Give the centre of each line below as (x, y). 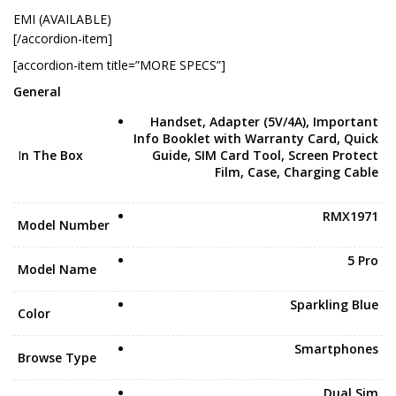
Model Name (57, 269)
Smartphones (336, 349)
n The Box (52, 155)
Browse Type (57, 358)
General (37, 91)
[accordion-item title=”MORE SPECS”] (119, 65)
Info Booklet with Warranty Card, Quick (256, 138)
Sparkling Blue (334, 305)
